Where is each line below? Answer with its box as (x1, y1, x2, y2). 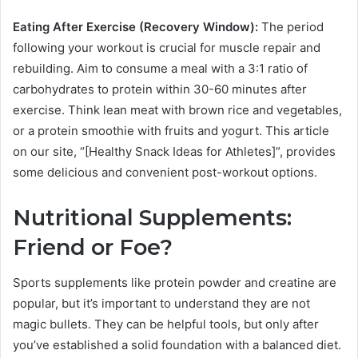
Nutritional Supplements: (13, 204, 292, 231)
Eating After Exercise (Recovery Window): (13, 18, 258, 34)
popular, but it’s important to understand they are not (13, 296, 310, 312)
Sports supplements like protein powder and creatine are (13, 275, 336, 291)
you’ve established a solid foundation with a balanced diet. (13, 337, 341, 353)
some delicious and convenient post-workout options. (13, 164, 317, 180)
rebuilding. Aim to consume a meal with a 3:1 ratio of (13, 60, 308, 76)
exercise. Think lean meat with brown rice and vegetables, (13, 101, 342, 117)
